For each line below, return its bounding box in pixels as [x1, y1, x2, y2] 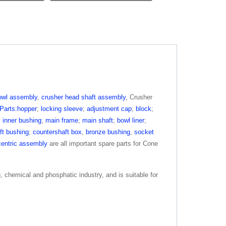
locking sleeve [41, 105, 83, 112]
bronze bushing [86, 128, 130, 136]
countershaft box [33, 128, 82, 136]
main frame [45, 117, 78, 124]
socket [134, 128, 154, 136]
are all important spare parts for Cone [47, 140, 158, 147]
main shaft [82, 117, 113, 124]
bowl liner [117, 117, 144, 124]
